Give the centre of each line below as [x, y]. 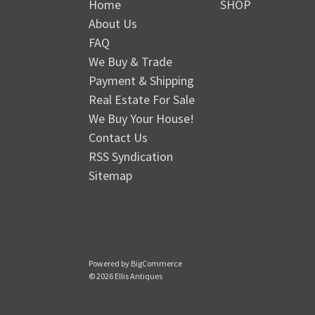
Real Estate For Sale [142, 100]
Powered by [110, 264]
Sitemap [110, 176]
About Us [113, 24]
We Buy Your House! [141, 119]
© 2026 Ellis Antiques [126, 276]
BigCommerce [156, 264]
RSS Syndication [131, 157]
